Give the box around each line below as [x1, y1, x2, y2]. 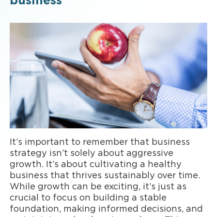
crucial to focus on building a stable [10, 193, 167, 202]
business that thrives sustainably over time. [10, 171, 200, 180]
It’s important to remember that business [10, 138, 190, 147]
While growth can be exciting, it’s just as [10, 182, 186, 191]
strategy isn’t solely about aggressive [10, 149, 173, 158]
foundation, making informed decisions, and [10, 204, 203, 214]
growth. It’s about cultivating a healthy [10, 160, 182, 169]
